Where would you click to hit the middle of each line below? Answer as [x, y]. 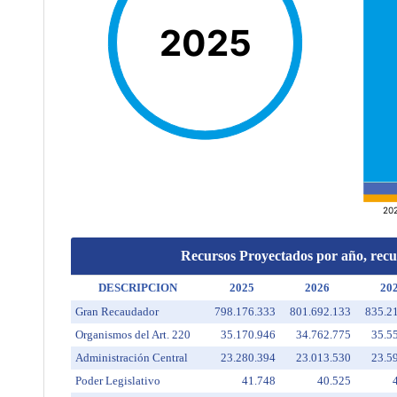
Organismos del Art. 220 [132, 335]
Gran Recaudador [117, 311]
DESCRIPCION [137, 288]
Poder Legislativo [117, 381]
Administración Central [131, 358]
